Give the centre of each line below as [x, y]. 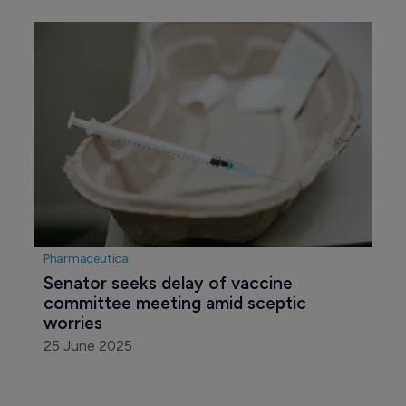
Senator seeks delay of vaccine [170, 283]
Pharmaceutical [87, 258]
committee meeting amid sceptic [177, 303]
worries [72, 323]
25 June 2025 [87, 345]
